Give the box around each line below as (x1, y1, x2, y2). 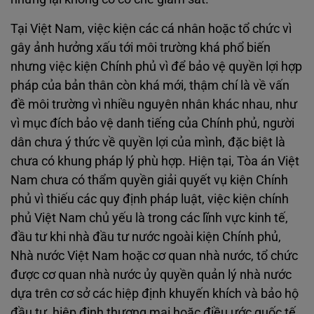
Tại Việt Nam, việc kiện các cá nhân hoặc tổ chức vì (11, 21, 292, 36)
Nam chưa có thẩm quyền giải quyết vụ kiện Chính (11, 172, 288, 187)
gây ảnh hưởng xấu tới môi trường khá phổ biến (11, 40, 271, 55)
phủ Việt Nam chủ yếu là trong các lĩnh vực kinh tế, (11, 210, 288, 225)
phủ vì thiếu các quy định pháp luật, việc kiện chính (11, 191, 289, 206)
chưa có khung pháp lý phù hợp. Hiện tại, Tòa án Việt (11, 153, 299, 168)
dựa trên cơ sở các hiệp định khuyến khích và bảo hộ (11, 286, 299, 301)
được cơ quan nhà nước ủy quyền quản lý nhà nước (11, 267, 292, 282)
